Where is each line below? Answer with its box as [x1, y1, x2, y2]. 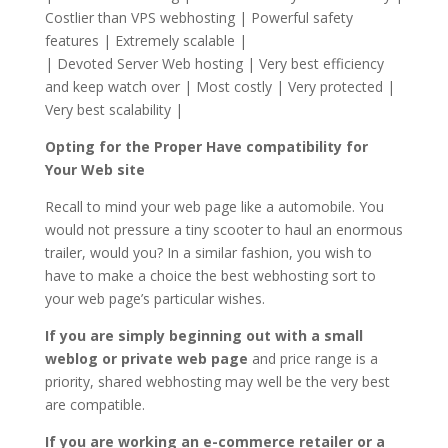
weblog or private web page [44, 349, 248, 369]
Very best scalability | [44, 100, 183, 120]
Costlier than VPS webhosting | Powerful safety [44, 8, 353, 28]
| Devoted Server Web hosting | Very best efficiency [44, 54, 384, 74]
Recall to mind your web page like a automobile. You [44, 197, 384, 217]
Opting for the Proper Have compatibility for [44, 137, 368, 157]
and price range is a [247, 349, 378, 369]
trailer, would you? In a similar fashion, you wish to [44, 243, 372, 263]
